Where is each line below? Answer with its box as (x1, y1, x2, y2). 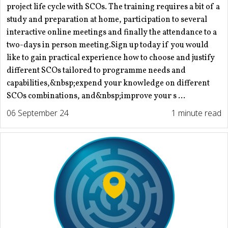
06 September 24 (7, 107, 69, 119)
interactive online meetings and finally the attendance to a (7, 27, 217, 39)
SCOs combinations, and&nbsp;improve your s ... (7, 91, 185, 102)
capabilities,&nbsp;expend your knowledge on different (7, 78, 210, 90)
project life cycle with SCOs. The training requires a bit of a (7, 2, 220, 13)
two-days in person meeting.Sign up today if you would (7, 40, 209, 51)
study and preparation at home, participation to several (7, 14, 207, 26)
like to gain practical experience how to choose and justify (7, 52, 215, 64)
